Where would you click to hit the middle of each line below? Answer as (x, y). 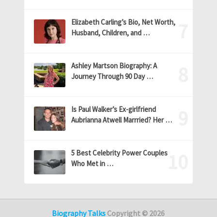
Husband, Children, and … (110, 32)
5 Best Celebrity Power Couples (119, 153)
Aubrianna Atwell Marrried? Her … (121, 120)
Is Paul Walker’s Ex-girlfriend (113, 109)
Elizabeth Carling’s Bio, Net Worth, (123, 22)
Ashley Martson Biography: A (114, 65)
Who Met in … (92, 163)
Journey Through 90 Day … (112, 76)
